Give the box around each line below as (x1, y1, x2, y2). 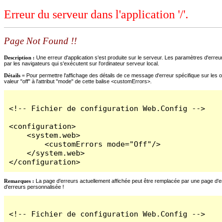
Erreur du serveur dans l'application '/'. (4, 8, 188, 21)
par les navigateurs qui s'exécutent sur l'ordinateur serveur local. (4, 60, 159, 66)
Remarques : (4, 177, 34, 184)
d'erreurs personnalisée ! (4, 183, 64, 190)
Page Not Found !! (4, 36, 77, 47)
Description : (4, 54, 36, 60)
